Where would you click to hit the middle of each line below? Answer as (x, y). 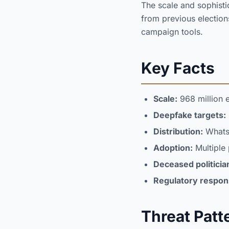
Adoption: (173, 148)
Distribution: (178, 131)
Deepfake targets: (190, 115)
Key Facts (178, 68)
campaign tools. (172, 32)
